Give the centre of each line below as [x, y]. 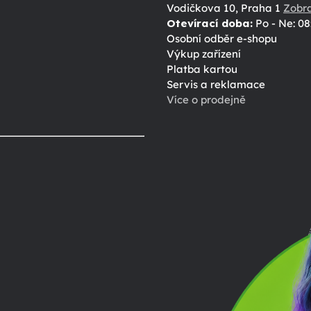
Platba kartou [202, 69]
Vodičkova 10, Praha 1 [225, 8]
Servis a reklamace [216, 85]
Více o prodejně [206, 100]
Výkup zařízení [203, 54]
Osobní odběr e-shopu [221, 39]
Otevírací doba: [209, 24]
